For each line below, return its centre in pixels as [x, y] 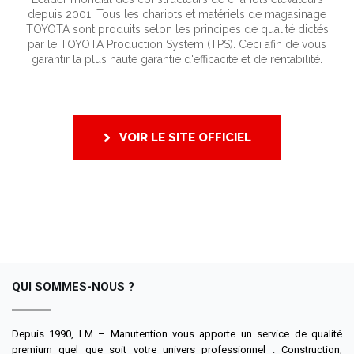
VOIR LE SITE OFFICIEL [185, 138]
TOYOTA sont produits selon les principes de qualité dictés [177, 30]
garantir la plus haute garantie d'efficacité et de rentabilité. [177, 60]
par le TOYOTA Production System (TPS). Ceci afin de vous [177, 45]
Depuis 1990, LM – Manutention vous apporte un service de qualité [177, 334]
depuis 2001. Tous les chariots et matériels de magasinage [177, 15]
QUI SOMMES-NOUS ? [73, 287]
